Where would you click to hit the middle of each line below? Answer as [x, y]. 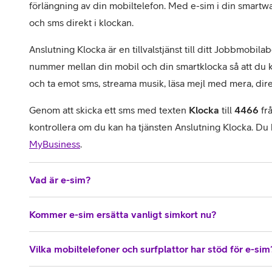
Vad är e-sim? [60, 180]
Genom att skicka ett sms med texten [109, 110]
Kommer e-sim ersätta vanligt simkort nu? [123, 215]
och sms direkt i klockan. [81, 23]
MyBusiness [55, 144]
